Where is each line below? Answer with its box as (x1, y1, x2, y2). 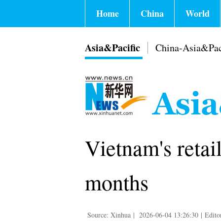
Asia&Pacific (85, 40, 140, 55)
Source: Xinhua (87, 210, 131, 220)
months (85, 168, 148, 196)
